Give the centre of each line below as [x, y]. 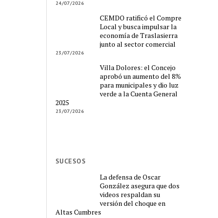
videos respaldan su [130, 195]
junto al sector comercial [138, 44]
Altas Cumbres [79, 212]
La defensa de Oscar [130, 177]
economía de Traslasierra [139, 35]
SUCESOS [71, 161]
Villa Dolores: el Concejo [138, 67]
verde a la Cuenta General [139, 93]
